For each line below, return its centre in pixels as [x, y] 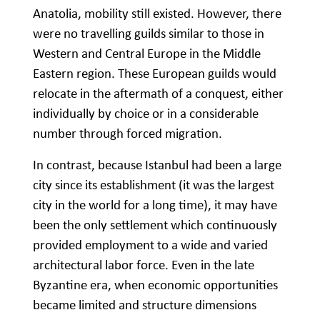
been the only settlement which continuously [155, 224]
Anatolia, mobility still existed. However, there [157, 13]
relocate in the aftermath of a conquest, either [158, 93]
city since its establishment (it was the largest [154, 184]
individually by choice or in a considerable [146, 113]
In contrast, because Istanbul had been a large [157, 164]
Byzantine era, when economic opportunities [155, 284]
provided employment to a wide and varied [150, 244]
